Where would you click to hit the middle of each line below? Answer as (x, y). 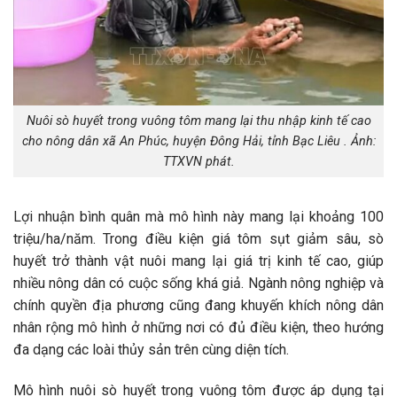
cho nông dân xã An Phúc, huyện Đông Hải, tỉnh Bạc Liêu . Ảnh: (198, 142)
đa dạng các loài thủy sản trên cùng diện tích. (151, 349)
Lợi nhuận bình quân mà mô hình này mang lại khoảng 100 (198, 216)
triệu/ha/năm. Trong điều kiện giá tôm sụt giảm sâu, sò (198, 238)
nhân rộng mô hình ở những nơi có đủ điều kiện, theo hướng (198, 327)
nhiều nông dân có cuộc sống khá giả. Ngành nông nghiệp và (198, 283)
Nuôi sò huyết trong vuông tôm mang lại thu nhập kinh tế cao (198, 121)
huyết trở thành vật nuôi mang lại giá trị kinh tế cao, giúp (198, 261)
